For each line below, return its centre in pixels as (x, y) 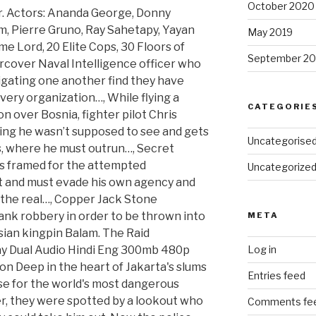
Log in (262, 250)
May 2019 (270, 32)
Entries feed (276, 276)
